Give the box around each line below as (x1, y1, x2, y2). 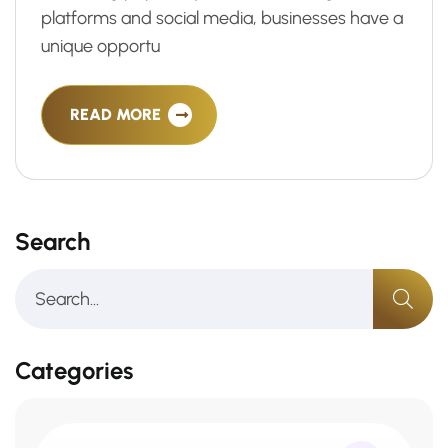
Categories (15, 356, 133, 385)
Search (15, 227, 90, 256)
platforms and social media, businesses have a (41, 7, 403, 29)
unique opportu (41, 35, 160, 57)
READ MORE (70, 105, 165, 124)
